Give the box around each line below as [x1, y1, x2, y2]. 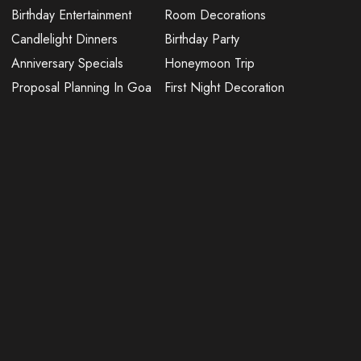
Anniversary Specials [10, 53, 123, 73]
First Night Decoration [164, 77, 284, 97]
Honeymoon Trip [164, 53, 255, 73]
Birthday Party [164, 29, 239, 48]
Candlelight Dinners [10, 29, 118, 48]
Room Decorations [164, 5, 266, 24]
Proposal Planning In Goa [10, 77, 151, 97]
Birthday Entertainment [10, 5, 131, 24]
